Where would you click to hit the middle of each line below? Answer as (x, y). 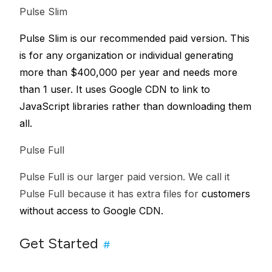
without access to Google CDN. (91, 211)
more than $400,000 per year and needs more (128, 72)
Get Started (59, 243)
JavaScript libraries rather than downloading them (135, 106)
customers (226, 194)
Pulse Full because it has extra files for (110, 194)
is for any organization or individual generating (126, 55)
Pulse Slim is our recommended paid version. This (134, 38)
